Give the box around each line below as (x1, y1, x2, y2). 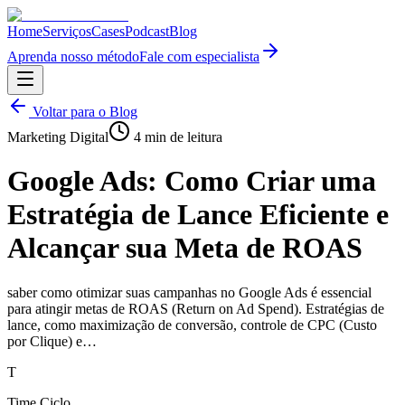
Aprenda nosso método (7, 49, 139, 64)
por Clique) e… (7, 333, 97, 349)
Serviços (42, 24, 91, 39)
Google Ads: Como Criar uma (7, 165, 376, 198)
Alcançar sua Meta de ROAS (7, 231, 363, 265)
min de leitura (141, 129, 222, 145)
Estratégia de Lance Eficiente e (7, 198, 389, 231)
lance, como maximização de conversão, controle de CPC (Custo (7, 316, 377, 333)
